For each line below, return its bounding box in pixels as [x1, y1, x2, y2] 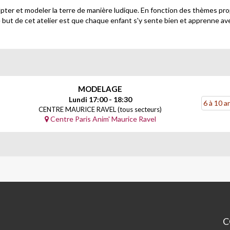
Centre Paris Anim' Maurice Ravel [48, 114, 156, 124]
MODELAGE [78, 84, 122, 94]
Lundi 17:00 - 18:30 [68, 95, 132, 104]
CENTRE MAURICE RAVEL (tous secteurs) [39, 105, 162, 114]
